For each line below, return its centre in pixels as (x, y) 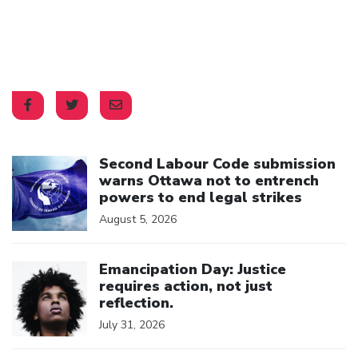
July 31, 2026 (132, 325)
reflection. (136, 303)
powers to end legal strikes (201, 197)
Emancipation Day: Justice (193, 269)
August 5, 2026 (138, 219)
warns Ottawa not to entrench (209, 180)
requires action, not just (186, 286)
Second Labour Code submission (217, 163)
